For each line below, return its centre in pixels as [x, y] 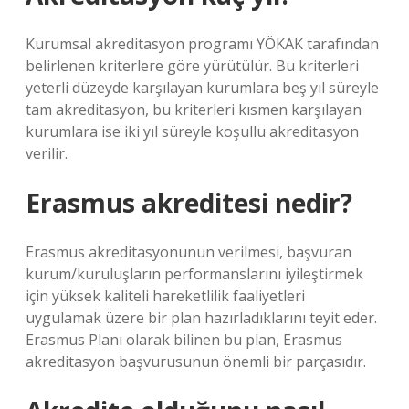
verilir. [47, 153]
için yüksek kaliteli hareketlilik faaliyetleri [165, 296]
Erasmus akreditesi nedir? [189, 203]
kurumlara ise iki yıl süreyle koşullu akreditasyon [192, 131]
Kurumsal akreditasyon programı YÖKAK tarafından [202, 44]
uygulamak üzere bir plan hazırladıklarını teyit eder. [201, 318]
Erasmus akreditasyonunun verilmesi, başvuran [189, 252]
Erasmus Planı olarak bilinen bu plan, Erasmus [184, 340]
